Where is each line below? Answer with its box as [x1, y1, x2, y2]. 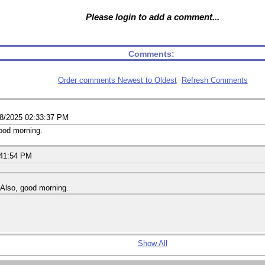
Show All [138, 239, 168, 248]
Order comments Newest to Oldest [57, 76, 177, 85]
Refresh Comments [181, 76, 248, 85]
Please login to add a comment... [86, 11, 220, 22]
